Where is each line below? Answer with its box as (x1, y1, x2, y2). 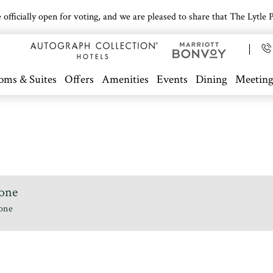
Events (157, 72, 188, 87)
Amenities (102, 72, 149, 87)
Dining (196, 72, 228, 87)
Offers (65, 72, 94, 87)
